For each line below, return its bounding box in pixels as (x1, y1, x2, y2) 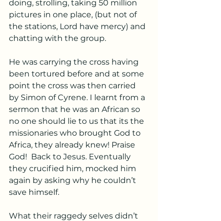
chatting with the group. (9, 34, 108, 43)
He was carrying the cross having (9, 57, 141, 67)
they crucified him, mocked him (9, 164, 138, 173)
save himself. (9, 187, 61, 197)
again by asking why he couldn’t (9, 176, 138, 185)
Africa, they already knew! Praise (9, 140, 137, 149)
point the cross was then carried (9, 81, 138, 90)
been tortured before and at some (9, 69, 146, 78)
